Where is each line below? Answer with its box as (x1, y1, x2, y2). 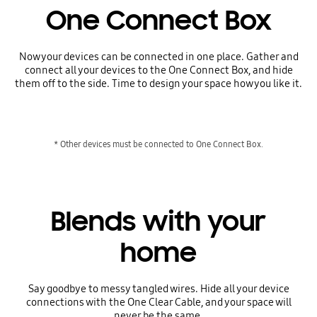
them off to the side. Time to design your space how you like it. (15, 76, 302, 90)
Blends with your (51, 204, 266, 238)
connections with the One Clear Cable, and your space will (25, 295, 292, 309)
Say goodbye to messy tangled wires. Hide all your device (28, 282, 289, 295)
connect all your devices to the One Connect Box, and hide (24, 63, 293, 76)
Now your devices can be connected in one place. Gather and (18, 50, 299, 63)
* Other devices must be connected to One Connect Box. (54, 139, 263, 150)
